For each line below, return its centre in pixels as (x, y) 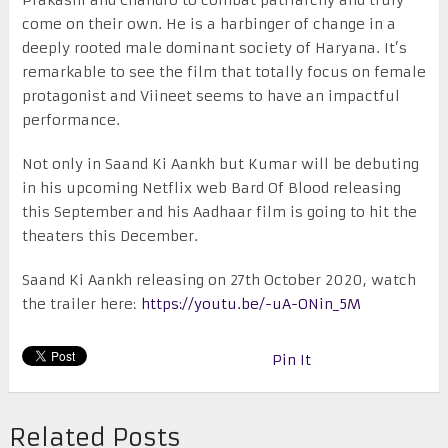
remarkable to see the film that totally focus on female (223, 71)
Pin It (291, 359)
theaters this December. (109, 235)
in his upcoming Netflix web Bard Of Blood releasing (211, 187)
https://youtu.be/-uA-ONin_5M (250, 303)
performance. (70, 119)
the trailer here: (81, 303)
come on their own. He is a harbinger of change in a (208, 23)
